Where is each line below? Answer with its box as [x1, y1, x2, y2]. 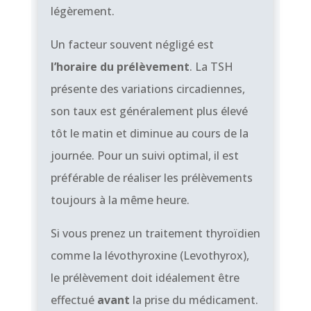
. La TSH [189, 58, 233, 74]
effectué [50, 292, 97, 308]
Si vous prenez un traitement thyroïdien [50, 225, 260, 241]
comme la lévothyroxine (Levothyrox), [50, 247, 249, 263]
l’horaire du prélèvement [50, 58, 190, 74]
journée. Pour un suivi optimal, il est [50, 147, 239, 163]
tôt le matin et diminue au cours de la [50, 125, 249, 141]
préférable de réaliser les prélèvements [50, 169, 253, 185]
